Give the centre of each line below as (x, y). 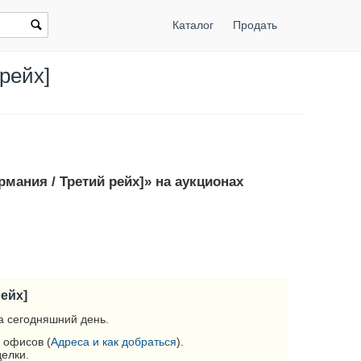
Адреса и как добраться (114, 342)
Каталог (193, 25)
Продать (255, 25)
